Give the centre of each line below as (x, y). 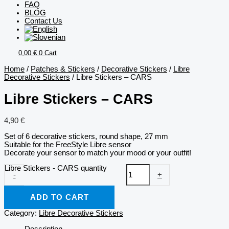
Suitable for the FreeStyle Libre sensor (68, 144)
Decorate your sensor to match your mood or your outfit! (98, 153)
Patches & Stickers (63, 69)
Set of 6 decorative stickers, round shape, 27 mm (86, 136)
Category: (21, 213)
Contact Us (43, 21)
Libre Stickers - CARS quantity (56, 168)
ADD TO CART (59, 198)
